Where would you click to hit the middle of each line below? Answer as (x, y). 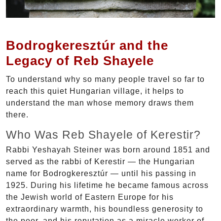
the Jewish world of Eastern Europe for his (90, 197)
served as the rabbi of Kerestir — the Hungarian (100, 161)
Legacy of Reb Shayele (80, 60)
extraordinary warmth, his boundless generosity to (105, 209)
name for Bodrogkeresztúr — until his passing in (101, 173)
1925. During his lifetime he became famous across (107, 185)
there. (17, 114)
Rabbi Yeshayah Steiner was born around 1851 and (108, 149)
